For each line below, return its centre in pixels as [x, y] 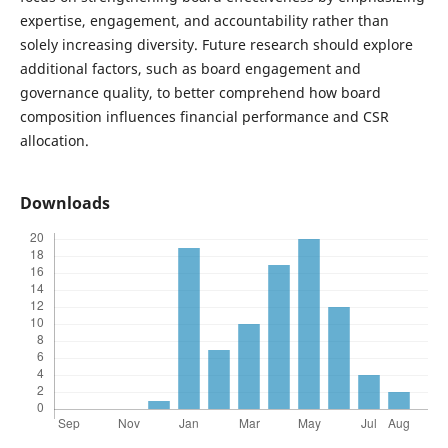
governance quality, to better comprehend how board [200, 92]
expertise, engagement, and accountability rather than [204, 20]
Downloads [64, 203]
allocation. [58, 140]
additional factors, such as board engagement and [190, 68]
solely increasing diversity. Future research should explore [216, 44]
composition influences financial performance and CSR [204, 116]
